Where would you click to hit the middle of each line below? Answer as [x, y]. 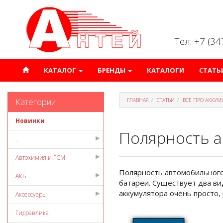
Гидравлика [32, 213]
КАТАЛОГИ [166, 70]
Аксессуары [31, 194]
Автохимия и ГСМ [40, 158]
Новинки [30, 121]
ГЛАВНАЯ [138, 100]
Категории [36, 102]
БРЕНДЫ [112, 70]
